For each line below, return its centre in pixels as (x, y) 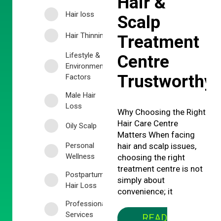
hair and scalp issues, (157, 146)
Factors (78, 77)
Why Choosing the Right (161, 112)
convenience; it (145, 192)
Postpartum (85, 175)
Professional (86, 204)
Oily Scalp (81, 126)
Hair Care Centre (147, 124)
